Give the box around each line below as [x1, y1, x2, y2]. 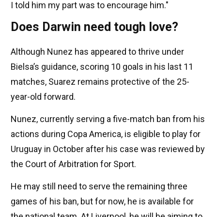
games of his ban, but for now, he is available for [11, 196, 194, 207]
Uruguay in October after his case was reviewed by [11, 144, 205, 155]
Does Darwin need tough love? [11, 20, 178, 34]
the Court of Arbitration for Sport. [11, 159, 136, 170]
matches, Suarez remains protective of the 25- [11, 77, 189, 87]
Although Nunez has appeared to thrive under [11, 46, 184, 57]
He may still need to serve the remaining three [11, 181, 187, 192]
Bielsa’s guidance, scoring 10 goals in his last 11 [11, 62, 193, 72]
